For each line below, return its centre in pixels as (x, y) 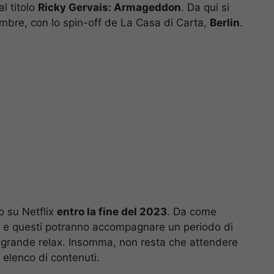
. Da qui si (205, 8)
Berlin (225, 23)
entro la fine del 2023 (112, 211)
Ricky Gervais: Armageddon (109, 8)
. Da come (192, 211)
